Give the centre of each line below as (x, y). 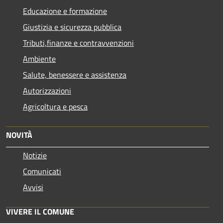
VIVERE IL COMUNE (40, 211)
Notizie (35, 155)
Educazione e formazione (65, 11)
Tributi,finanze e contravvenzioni (78, 43)
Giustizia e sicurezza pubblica (72, 27)
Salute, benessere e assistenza (75, 74)
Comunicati (42, 171)
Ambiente (39, 58)
